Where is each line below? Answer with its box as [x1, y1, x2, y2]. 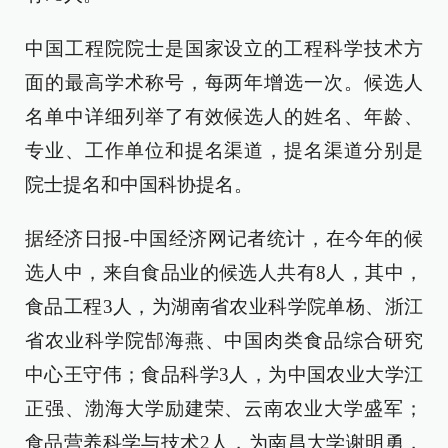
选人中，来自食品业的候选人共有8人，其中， [25, 262, 423, 283]
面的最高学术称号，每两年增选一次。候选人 [25, 72, 423, 93]
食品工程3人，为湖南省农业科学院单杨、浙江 [25, 296, 423, 317]
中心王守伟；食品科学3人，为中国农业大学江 [25, 364, 423, 385]
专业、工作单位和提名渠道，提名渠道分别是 [25, 140, 423, 161]
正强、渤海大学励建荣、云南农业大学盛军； [25, 398, 423, 419]
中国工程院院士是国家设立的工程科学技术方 [25, 38, 423, 59]
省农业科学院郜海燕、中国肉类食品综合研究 [25, 330, 423, 351]
